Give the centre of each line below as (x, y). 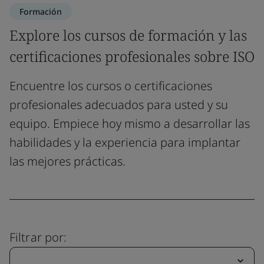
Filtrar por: (38, 237)
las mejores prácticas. (67, 161)
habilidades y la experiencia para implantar (125, 142)
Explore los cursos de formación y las (128, 35)
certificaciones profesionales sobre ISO (132, 56)
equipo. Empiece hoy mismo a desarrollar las (130, 123)
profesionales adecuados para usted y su (119, 104)
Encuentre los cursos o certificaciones (111, 85)
